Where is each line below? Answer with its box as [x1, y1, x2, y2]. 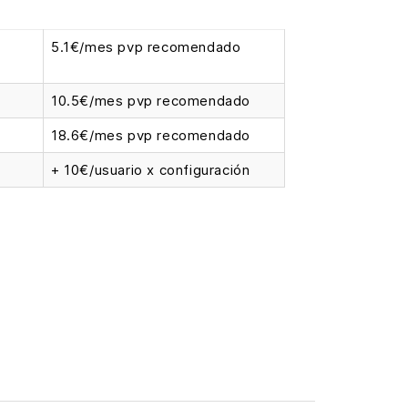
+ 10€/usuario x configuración [51, 161, 250, 179]
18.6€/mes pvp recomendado [51, 127, 250, 145]
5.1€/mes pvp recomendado [51, 38, 241, 56]
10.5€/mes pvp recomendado [51, 92, 250, 110]
